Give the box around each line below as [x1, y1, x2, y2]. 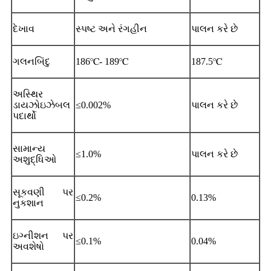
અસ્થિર [13, 88, 43, 99]
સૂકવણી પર [13, 186, 73, 197]
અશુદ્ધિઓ [13, 154, 56, 165]
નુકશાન [13, 197, 44, 208]
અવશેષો [13, 241, 44, 252]
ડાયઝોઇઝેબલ [13, 99, 70, 110]
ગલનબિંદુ [13, 56, 50, 67]
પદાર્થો [13, 110, 36, 121]
